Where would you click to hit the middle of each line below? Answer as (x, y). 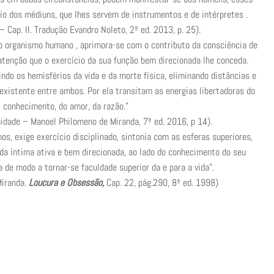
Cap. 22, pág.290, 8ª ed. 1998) (161, 182)
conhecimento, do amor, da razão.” (65, 106)
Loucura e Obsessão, (66, 182)
